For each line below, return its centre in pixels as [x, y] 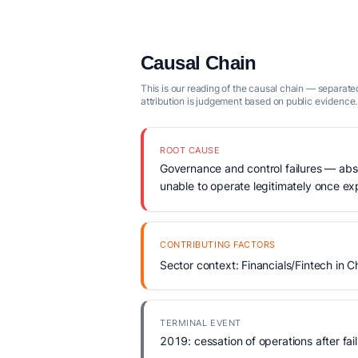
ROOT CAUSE [190, 150]
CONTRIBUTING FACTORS [218, 245]
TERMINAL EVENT [201, 323]
